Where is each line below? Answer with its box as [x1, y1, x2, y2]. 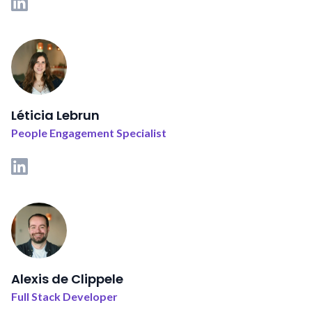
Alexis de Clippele [11, 270, 123, 288]
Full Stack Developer [11, 290, 118, 304]
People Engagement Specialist [11, 126, 166, 140]
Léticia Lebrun [11, 107, 100, 125]
